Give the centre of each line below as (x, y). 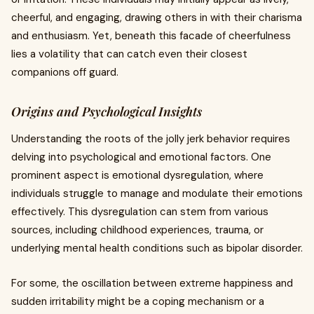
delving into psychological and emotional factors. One (141, 157)
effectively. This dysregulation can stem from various (140, 212)
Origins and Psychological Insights (107, 111)
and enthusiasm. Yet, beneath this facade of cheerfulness (151, 36)
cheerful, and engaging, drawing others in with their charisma (157, 18)
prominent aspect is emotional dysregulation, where (137, 175)
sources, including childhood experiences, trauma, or (137, 230)
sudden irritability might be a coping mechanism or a (138, 301)
